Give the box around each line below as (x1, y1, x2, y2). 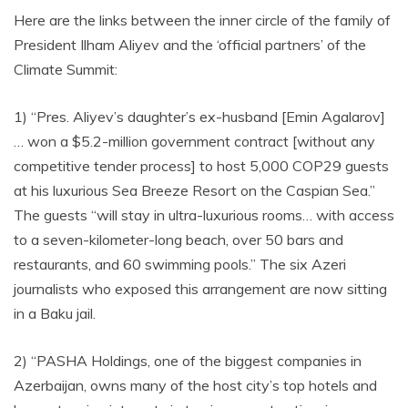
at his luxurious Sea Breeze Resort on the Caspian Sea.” (14, 181, 375, 199)
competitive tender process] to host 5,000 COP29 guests (14, 157, 389, 175)
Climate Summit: (14, 60, 117, 78)
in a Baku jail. (14, 304, 96, 322)
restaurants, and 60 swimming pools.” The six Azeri (14, 255, 346, 273)
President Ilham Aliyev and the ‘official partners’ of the (14, 36, 366, 54)
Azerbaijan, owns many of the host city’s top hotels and (14, 376, 377, 394)
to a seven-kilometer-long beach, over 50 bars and (14, 230, 343, 249)
